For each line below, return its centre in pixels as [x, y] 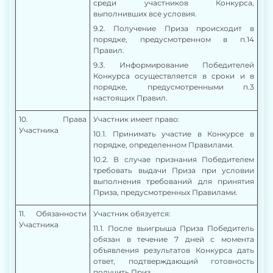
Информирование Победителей [187, 65]
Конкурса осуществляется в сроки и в [174, 76]
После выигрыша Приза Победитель [181, 228]
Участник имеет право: [136, 119]
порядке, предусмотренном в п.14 [174, 39]
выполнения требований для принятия [174, 181]
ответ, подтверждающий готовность [174, 261]
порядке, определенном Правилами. [164, 145]
